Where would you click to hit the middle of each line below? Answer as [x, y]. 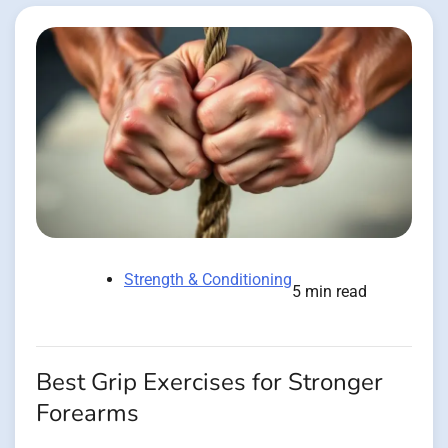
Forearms [87, 414]
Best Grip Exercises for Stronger [209, 383]
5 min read [329, 292]
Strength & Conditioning [208, 280]
